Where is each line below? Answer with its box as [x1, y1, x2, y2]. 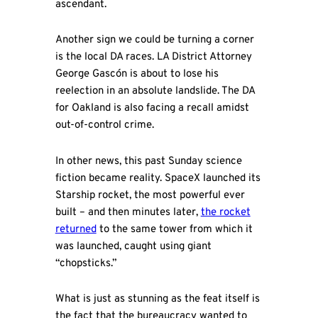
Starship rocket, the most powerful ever [55, 188, 245, 202]
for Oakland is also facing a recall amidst [55, 102, 249, 116]
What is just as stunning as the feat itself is [55, 292, 260, 306]
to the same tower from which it [96, 222, 253, 236]
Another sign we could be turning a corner [55, 33, 254, 48]
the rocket [200, 205, 251, 219]
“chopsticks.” [55, 256, 117, 270]
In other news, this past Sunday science [55, 154, 242, 168]
